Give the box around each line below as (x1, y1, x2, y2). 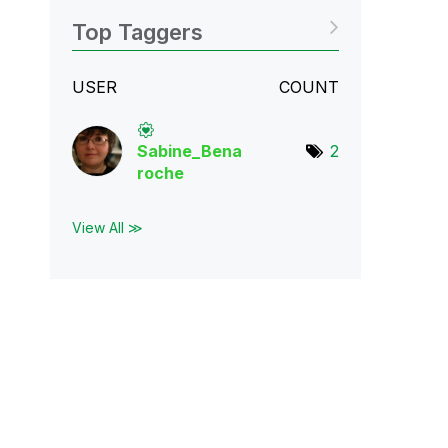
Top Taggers (71, 19, 203, 45)
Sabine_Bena (136, 141, 242, 161)
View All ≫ (71, 219, 143, 236)
